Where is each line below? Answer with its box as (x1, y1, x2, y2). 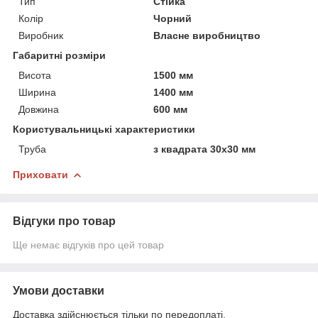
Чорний (153, 12, 192, 24)
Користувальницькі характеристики (13, 123, 195, 135)
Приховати (13, 168, 68, 180)
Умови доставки (13, 284, 104, 297)
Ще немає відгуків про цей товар (13, 238, 164, 251)
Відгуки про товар (13, 214, 116, 227)
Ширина (18, 86, 56, 98)
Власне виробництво (153, 29, 261, 41)
